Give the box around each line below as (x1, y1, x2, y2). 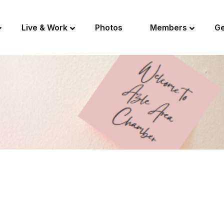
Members (149, 22, 187, 32)
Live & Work (21, 22, 67, 32)
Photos (94, 22, 122, 32)
